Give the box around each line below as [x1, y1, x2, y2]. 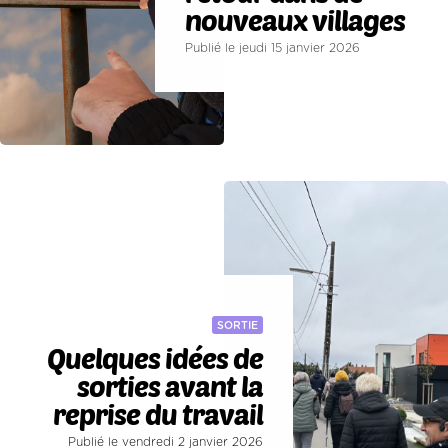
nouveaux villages [185, 3, 406, 38]
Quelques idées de [46, 340, 263, 375]
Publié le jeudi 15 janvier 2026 [185, 42, 361, 55]
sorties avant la [76, 368, 263, 403]
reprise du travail [52, 396, 263, 431]
